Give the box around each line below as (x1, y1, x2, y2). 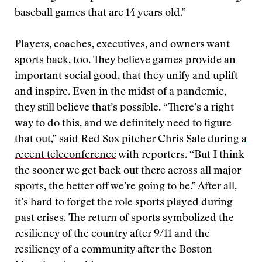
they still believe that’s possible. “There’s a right (15, 103, 234, 113)
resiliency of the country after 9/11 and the (15, 229, 210, 240)
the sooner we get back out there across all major (15, 166, 241, 177)
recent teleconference (15, 150, 116, 161)
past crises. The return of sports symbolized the (15, 213, 234, 224)
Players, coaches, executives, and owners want (15, 40, 230, 50)
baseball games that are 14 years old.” (15, 8, 186, 19)
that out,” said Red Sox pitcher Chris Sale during (15, 135, 242, 145)
